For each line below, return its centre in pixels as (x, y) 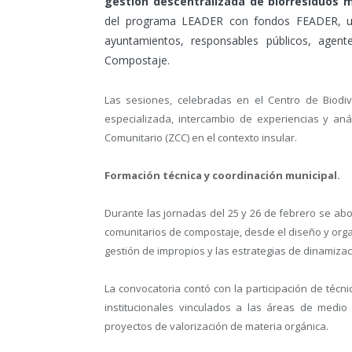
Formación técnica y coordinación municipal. (222, 176)
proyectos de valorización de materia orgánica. (216, 326)
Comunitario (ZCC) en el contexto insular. (201, 137)
